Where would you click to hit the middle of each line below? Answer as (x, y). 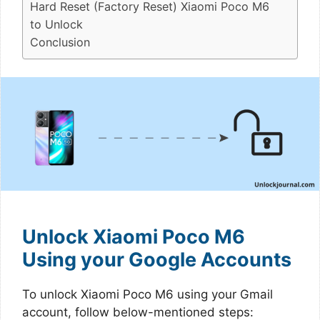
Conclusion (60, 42)
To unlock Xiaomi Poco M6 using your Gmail (147, 294)
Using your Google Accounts (157, 259)
